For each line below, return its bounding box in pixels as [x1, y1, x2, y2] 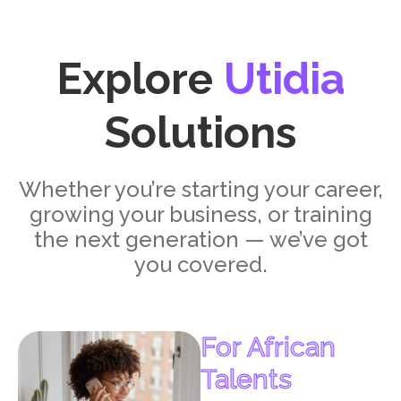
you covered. [133, 252, 268, 278]
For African [200, 331, 336, 363]
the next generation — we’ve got [33, 226, 368, 253]
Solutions [105, 107, 296, 158]
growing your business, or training [29, 201, 372, 228]
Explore [55, 54, 224, 105]
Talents [200, 363, 292, 396]
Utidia [223, 54, 346, 105]
